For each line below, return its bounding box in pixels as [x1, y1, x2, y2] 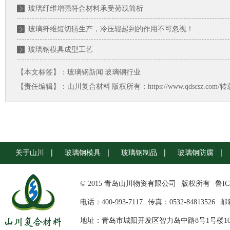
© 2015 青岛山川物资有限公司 [80, 180, 176, 187]
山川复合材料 [67, 83, 110, 90]
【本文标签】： [17, 68, 67, 76]
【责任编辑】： [17, 83, 67, 90]
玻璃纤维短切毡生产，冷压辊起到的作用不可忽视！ [28, 25, 194, 33]
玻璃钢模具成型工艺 [28, 46, 93, 53]
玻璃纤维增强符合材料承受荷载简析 [28, 5, 143, 12]
